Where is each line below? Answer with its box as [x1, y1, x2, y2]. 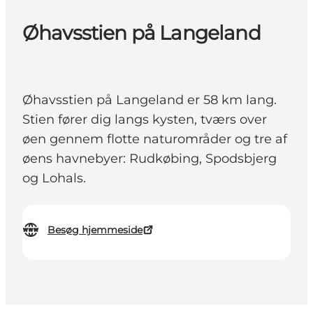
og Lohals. [22, 170, 86, 187]
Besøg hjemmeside [48, 224, 143, 237]
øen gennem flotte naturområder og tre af [22, 131, 287, 147]
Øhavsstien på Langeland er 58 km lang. [22, 92, 277, 108]
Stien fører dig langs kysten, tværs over [22, 112, 267, 128]
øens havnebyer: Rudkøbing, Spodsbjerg [22, 151, 277, 167]
